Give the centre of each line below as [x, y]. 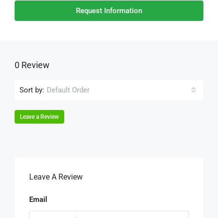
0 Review [32, 65]
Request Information [109, 11]
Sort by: [32, 90]
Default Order [68, 90]
